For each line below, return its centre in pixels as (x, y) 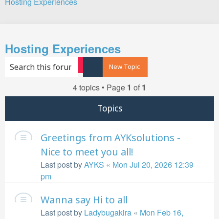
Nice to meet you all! (87, 152)
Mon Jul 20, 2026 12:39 (153, 164)
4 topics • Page (100, 87)
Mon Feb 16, (162, 212)
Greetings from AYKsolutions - (110, 138)
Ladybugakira (108, 212)
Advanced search (118, 66)
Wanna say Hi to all (84, 200)
